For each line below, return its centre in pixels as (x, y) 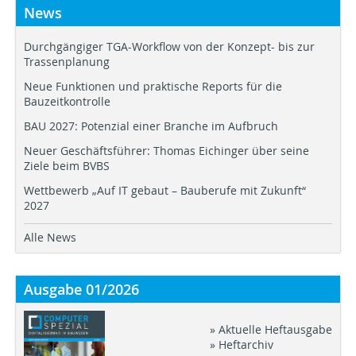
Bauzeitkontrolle (67, 101)
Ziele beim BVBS (67, 165)
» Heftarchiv (242, 344)
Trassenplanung (67, 61)
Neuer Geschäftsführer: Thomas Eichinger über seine (166, 150)
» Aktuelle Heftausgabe (271, 329)
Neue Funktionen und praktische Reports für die (153, 86)
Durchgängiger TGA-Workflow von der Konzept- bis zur (169, 46)
